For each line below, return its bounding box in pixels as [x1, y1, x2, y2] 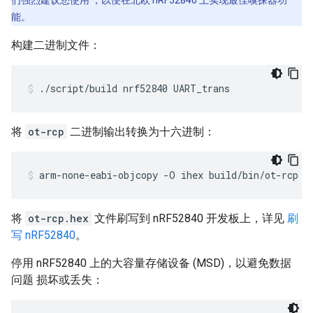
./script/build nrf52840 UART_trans [39, 82, 230, 95]
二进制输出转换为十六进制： [67, 125, 215, 138]
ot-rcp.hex [28, 212, 89, 225]
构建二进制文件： [11, 38, 101, 52]
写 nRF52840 [11, 228, 75, 242]
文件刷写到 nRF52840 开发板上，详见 [92, 212, 287, 225]
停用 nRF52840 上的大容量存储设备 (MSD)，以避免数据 [11, 256, 291, 270]
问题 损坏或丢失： [11, 273, 103, 286]
